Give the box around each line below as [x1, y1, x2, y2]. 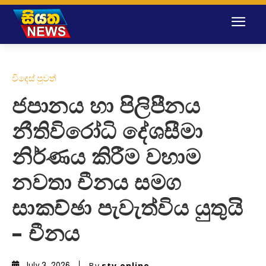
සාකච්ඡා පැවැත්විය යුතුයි [12, 198, 243, 220]
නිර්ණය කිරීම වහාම [12, 147, 201, 169]
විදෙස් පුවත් [12, 72, 56, 84]
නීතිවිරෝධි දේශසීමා [12, 122, 202, 144]
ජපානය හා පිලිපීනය [12, 96, 200, 118]
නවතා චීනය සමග [12, 173, 182, 195]
